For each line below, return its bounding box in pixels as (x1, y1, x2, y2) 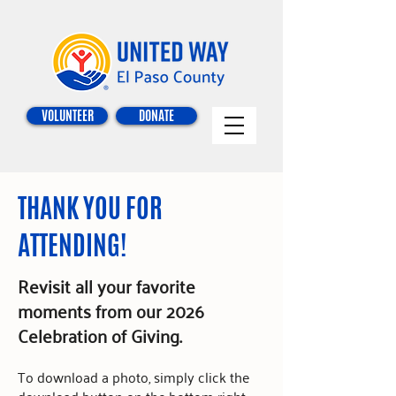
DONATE (139, 106, 174, 125)
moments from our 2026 (18, 294, 204, 326)
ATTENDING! (18, 226, 127, 264)
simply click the (150, 364, 249, 389)
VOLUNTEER (41, 106, 94, 125)
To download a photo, (18, 364, 150, 389)
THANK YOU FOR (18, 189, 163, 227)
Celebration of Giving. (18, 319, 187, 351)
